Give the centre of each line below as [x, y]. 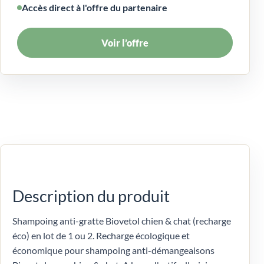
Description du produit [91, 196]
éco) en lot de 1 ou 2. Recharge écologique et [101, 236]
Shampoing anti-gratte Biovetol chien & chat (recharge [122, 221]
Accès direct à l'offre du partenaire [95, 8]
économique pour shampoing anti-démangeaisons [113, 250]
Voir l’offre [125, 43]
